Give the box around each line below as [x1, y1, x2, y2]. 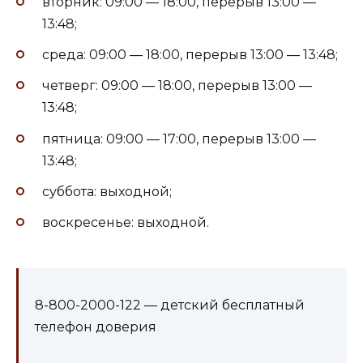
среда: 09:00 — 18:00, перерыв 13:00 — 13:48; [42, 47, 338, 63]
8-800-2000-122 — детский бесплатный [35, 297, 305, 314]
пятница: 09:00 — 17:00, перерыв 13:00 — [42, 130, 316, 147]
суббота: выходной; [42, 183, 172, 199]
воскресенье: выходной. [42, 214, 209, 230]
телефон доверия [35, 319, 156, 335]
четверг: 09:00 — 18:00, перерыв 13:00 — [42, 78, 312, 94]
